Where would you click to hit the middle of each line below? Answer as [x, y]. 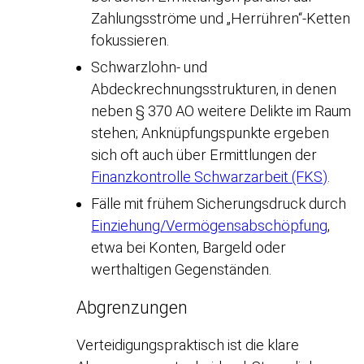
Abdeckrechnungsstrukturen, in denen [214, 89]
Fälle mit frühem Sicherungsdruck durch [219, 204]
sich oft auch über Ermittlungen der [204, 155]
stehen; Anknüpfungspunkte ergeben [210, 133]
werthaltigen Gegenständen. [182, 270]
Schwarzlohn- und [149, 67]
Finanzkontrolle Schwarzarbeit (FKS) [210, 177]
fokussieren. [130, 41]
